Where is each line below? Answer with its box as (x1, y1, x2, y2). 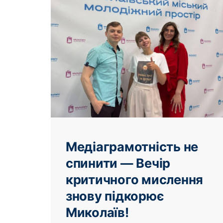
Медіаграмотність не (66, 138, 199, 154)
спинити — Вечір (66, 155, 171, 171)
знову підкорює (66, 188, 164, 204)
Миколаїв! (66, 204, 129, 220)
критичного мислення (66, 171, 204, 187)
